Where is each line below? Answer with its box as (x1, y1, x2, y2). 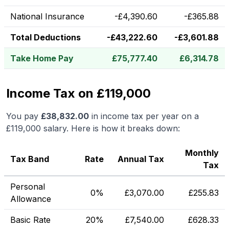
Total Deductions (10, 32, 81, 42)
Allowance (10, 194, 51, 204)
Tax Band (10, 154, 49, 164)
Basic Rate (10, 215, 51, 225)
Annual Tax (118, 154, 164, 164)
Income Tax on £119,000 (6, 86, 151, 101)
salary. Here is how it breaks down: (41, 123, 180, 133)
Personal (10, 181, 45, 192)
